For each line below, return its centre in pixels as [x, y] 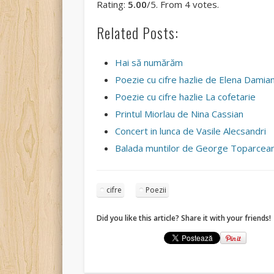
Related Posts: [138, 33]
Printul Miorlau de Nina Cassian [180, 114]
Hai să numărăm [149, 63]
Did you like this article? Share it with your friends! [184, 218]
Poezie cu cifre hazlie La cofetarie [186, 97]
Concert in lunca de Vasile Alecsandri [191, 131]
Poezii [156, 190]
